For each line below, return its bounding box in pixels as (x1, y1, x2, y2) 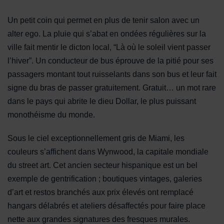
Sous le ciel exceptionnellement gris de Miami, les (7, 133, 184, 142)
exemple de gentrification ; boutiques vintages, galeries (7, 174, 202, 183)
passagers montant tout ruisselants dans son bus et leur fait (7, 69, 216, 78)
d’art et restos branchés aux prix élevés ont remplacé (7, 187, 193, 196)
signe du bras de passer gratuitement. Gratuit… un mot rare (7, 83, 216, 92)
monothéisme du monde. (7, 110, 97, 119)
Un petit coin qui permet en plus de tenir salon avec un (7, 15, 199, 24)
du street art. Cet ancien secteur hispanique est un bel (7, 160, 197, 169)
